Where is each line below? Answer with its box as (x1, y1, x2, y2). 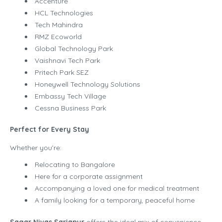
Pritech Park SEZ (35, 68, 89, 77)
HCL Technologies (35, 8, 93, 18)
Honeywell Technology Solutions (35, 80, 140, 89)
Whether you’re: (10, 143, 61, 153)
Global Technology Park (35, 44, 113, 54)
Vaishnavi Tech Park (35, 56, 100, 65)
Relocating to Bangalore (35, 160, 115, 169)
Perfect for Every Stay (10, 125, 89, 134)
